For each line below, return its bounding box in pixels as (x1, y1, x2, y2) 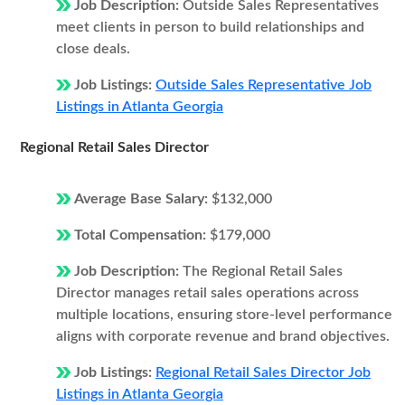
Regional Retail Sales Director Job (155, 365, 371, 380)
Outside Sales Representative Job (155, 78, 372, 92)
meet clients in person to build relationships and (56, 20, 364, 34)
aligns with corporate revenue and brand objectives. (56, 329, 390, 344)
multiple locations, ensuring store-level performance (56, 307, 392, 322)
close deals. (56, 42, 130, 56)
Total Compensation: (74, 228, 210, 242)
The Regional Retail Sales (183, 264, 343, 278)
